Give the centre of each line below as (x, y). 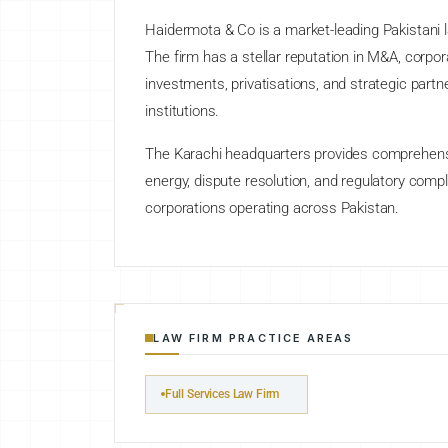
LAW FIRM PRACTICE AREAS (253, 338)
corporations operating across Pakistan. (272, 208)
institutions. (182, 111)
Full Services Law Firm (222, 394)
